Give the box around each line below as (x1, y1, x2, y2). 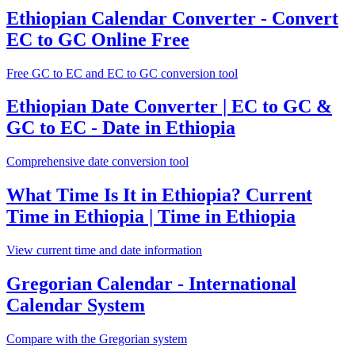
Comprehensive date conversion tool (6, 155, 189, 169)
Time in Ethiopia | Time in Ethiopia (6, 206, 296, 227)
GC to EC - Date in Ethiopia (6, 117, 235, 139)
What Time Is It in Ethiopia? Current (6, 185, 312, 206)
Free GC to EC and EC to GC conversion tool (6, 66, 238, 80)
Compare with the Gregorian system (6, 331, 187, 345)
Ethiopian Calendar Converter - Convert (6, 7, 338, 29)
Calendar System (6, 295, 145, 316)
